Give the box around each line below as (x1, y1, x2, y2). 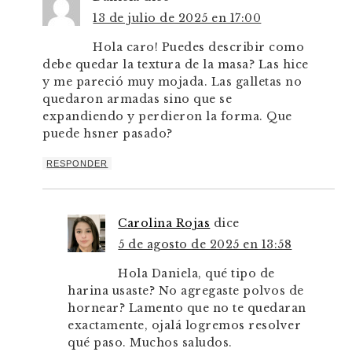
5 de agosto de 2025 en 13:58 (118, 237, 292, 252)
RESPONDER (46, 159, 108, 169)
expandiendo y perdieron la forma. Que (42, 109, 292, 124)
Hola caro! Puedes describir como (93, 40, 305, 55)
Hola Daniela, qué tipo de (118, 266, 275, 281)
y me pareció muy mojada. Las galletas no (42, 75, 302, 90)
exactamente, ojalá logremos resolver (68, 318, 302, 333)
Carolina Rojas (118, 216, 211, 231)
